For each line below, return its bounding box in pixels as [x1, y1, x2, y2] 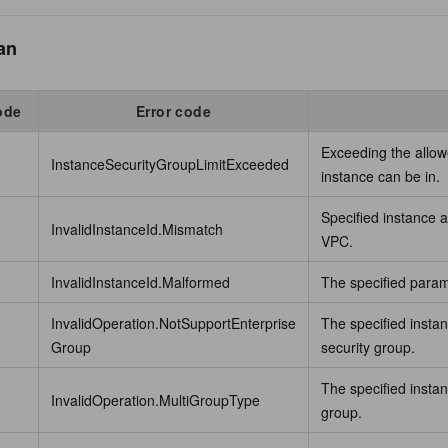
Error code [136, 100, 211, 121]
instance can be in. [321, 165, 440, 186]
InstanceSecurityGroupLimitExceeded [51, 153, 289, 174]
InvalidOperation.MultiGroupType [51, 389, 260, 410]
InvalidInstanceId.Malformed [51, 271, 230, 292]
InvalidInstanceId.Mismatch [51, 218, 223, 239]
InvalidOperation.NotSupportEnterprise [51, 312, 296, 333]
